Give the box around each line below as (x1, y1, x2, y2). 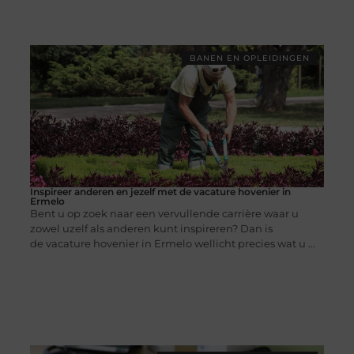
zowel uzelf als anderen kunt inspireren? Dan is (29, 222, 273, 235)
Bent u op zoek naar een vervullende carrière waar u (29, 207, 299, 220)
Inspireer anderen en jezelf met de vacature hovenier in (29, 186, 291, 198)
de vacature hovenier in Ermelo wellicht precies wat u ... (29, 237, 315, 250)
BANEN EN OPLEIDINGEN (190, 53, 311, 64)
